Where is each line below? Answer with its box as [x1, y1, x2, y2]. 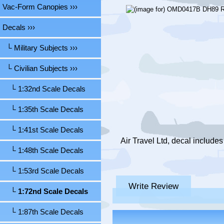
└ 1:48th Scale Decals [2, 146, 83, 155]
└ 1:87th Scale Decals [2, 208, 83, 216]
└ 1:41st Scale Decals [2, 126, 83, 134]
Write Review [125, 181, 181, 191]
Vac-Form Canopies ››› [2, 3, 77, 11]
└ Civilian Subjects [2, 64, 68, 73]
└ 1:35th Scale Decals [2, 105, 83, 114]
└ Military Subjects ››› [2, 44, 77, 52]
